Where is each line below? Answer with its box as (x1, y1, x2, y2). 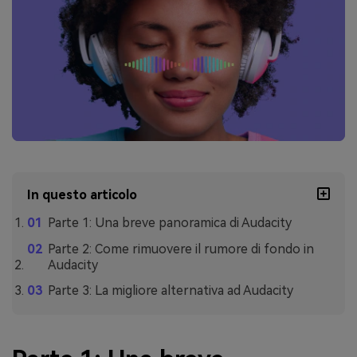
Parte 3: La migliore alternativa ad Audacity (47, 283, 293, 299)
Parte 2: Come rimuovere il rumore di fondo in (47, 241, 314, 257)
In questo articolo (27, 186, 138, 202)
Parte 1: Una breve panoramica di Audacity (47, 214, 292, 230)
